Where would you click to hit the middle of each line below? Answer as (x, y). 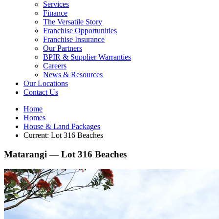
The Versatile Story (73, 22)
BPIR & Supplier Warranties (87, 57)
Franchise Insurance (74, 40)
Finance (55, 13)
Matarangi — (33, 154)
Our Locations (46, 84)
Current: (37, 135)
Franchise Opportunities (80, 31)
